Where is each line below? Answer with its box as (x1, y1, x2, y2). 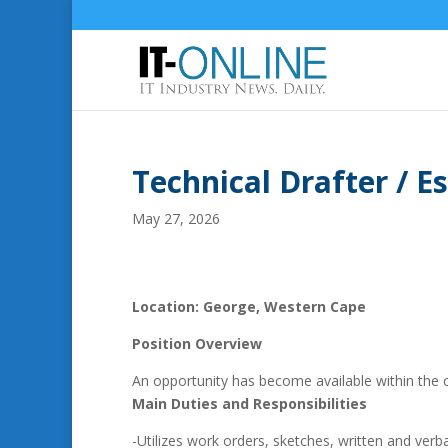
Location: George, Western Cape (132, 297, 366, 316)
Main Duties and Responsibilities (132, 394, 367, 413)
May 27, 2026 (132, 209, 220, 228)
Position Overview (132, 334, 262, 353)
